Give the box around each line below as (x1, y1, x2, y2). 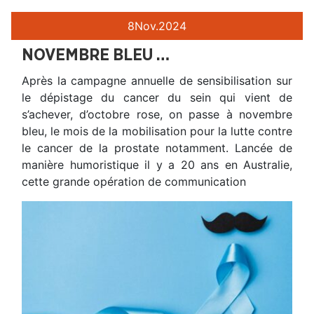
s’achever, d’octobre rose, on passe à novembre (22, 107, 292, 122)
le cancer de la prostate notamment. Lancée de (22, 141, 292, 156)
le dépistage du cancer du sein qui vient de (22, 90, 292, 105)
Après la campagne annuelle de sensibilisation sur (22, 74, 292, 88)
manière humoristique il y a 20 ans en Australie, (22, 158, 292, 172)
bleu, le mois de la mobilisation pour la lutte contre (22, 124, 292, 139)
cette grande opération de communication (22, 175, 246, 189)
